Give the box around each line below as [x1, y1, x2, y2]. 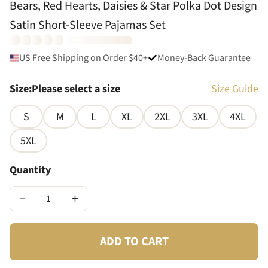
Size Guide [211, 81, 258, 96]
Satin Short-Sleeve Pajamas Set [10, 17, 166, 33]
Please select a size [32, 81, 120, 96]
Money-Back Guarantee [157, 51, 251, 65]
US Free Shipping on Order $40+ [19, 51, 148, 65]
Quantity [10, 163, 51, 178]
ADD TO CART [99, 233, 169, 250]
